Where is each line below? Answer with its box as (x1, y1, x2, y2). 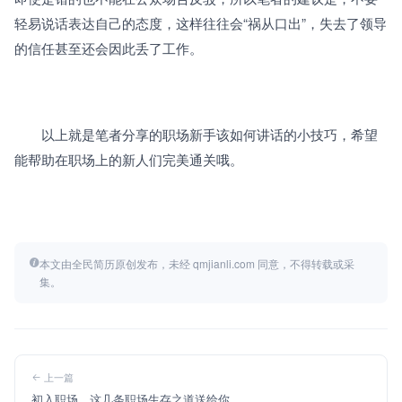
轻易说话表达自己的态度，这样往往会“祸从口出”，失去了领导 (14, 13, 387, 33)
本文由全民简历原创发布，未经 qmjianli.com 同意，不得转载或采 (39, 256, 354, 272)
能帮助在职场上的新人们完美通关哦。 (14, 150, 243, 170)
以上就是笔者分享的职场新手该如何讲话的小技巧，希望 (14, 125, 378, 144)
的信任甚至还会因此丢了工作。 (14, 39, 203, 58)
